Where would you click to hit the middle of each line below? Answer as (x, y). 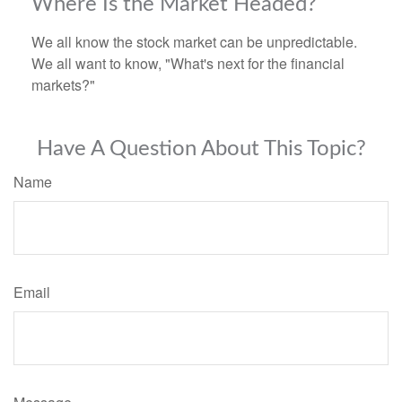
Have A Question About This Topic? (201, 149)
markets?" (63, 84)
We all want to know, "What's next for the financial (188, 63)
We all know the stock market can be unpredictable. (194, 41)
